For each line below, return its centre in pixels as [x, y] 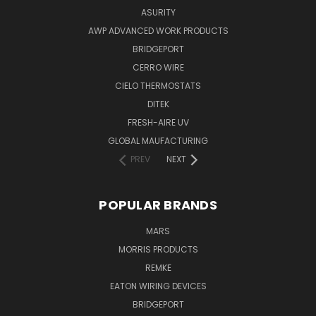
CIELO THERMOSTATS [158, 85]
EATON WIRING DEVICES [158, 286]
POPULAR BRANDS [158, 205]
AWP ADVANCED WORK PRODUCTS [158, 30]
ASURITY [158, 12]
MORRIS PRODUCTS [158, 249]
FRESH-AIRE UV [158, 122]
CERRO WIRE [158, 67]
